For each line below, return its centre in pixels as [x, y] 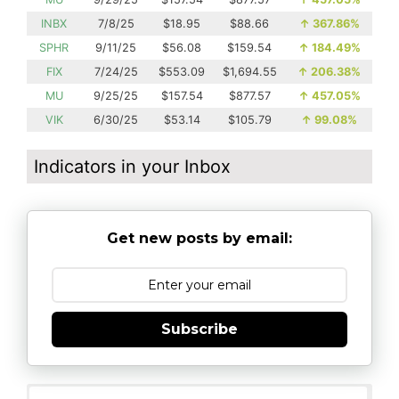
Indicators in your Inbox [132, 167]
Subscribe [199, 330]
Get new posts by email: [199, 239]
